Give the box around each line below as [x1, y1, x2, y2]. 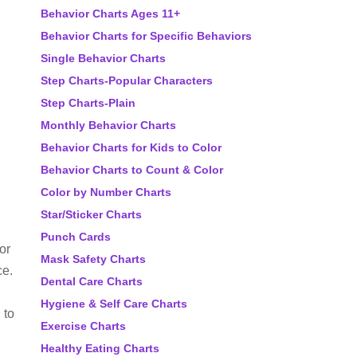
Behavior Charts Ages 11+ [41, 7, 180, 20]
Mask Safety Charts [41, 253, 146, 265]
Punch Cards [41, 230, 111, 243]
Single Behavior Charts [41, 52, 166, 65]
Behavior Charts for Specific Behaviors [41, 29, 252, 42]
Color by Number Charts [41, 186, 171, 198]
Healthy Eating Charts [41, 342, 159, 355]
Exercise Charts [41, 320, 126, 332]
